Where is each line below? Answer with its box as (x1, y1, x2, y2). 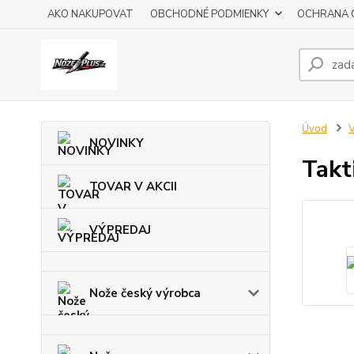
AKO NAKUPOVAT (47, 7, 134, 21)
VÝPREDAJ (89, 222, 151, 238)
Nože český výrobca (89, 285, 201, 301)
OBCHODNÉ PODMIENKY (150, 7, 269, 21)
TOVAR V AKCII (89, 179, 177, 194)
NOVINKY (89, 135, 144, 151)
